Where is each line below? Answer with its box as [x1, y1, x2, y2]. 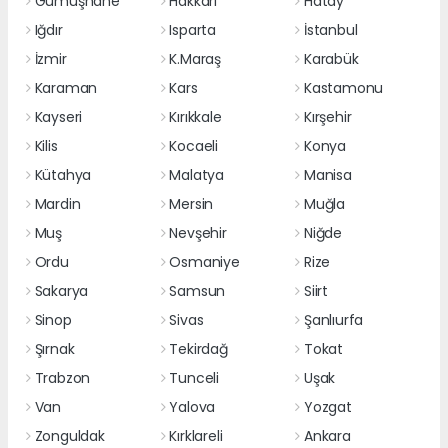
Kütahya [34, 164, 92, 185]
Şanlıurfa [303, 309, 364, 330]
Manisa [303, 164, 352, 185]
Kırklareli [169, 425, 223, 446]
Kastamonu [303, 77, 384, 98]
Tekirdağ [169, 338, 228, 359]
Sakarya [34, 280, 89, 301]
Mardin [34, 193, 81, 214]
